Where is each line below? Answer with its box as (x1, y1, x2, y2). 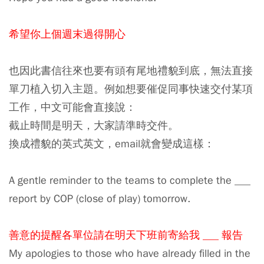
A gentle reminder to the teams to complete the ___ (9, 173, 250, 187)
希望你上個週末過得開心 (9, 27, 126, 41)
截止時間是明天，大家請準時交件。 (9, 118, 179, 132)
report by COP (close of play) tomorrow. (9, 192, 190, 205)
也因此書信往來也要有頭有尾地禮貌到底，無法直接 (9, 64, 253, 77)
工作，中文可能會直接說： (9, 100, 136, 114)
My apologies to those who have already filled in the (9, 246, 250, 260)
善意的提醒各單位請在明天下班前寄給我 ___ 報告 (9, 228, 243, 242)
